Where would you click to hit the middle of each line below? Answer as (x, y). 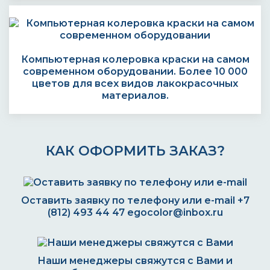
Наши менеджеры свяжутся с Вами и (135, 261)
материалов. (135, 96)
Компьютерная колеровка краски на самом (135, 59)
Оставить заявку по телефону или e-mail (129, 200)
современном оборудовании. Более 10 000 (135, 71)
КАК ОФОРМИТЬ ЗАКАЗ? (135, 151)
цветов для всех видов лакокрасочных (135, 83)
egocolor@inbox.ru (175, 212)
